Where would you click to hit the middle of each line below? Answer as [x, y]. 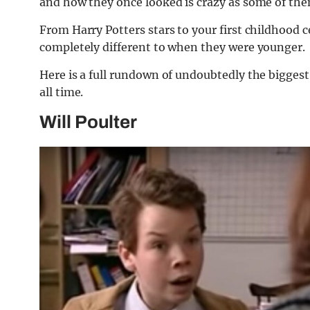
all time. [62, 92]
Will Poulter [89, 122]
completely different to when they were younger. [172, 47]
